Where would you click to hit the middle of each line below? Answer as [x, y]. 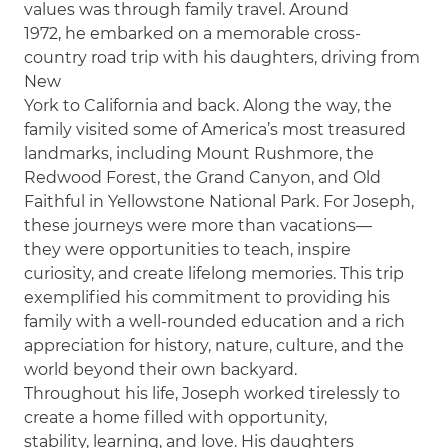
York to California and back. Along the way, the [208, 105]
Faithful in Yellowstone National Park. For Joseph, [219, 201]
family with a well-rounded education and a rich [215, 321]
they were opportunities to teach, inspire [188, 249]
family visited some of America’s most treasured [215, 129]
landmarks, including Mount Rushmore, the [199, 153]
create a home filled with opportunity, [176, 417]
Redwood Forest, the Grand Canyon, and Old [203, 177]
